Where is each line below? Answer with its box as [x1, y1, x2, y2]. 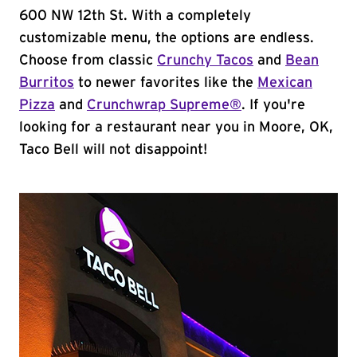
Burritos [19, 76, 74, 90]
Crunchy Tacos [157, 53, 253, 68]
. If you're [241, 98, 305, 112]
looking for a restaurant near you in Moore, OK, [19, 120, 333, 135]
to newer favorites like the [74, 76, 257, 90]
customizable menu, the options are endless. [19, 31, 314, 45]
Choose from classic [19, 53, 157, 68]
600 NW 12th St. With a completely [19, 9, 251, 23]
